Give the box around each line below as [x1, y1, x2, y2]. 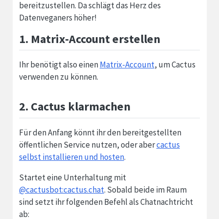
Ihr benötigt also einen [19, 59, 100, 70]
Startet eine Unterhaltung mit [19, 172, 126, 183]
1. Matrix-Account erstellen [19, 31, 160, 46]
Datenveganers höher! [19, 12, 97, 23]
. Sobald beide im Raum [104, 184, 187, 195]
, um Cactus [154, 59, 196, 70]
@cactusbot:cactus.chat [19, 184, 104, 195]
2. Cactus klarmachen [19, 99, 131, 114]
